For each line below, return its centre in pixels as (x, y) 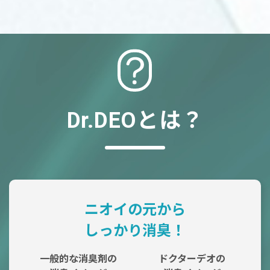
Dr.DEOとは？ (135, 121)
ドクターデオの (192, 259)
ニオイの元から (135, 210)
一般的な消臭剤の (78, 259)
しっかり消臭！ (135, 231)
